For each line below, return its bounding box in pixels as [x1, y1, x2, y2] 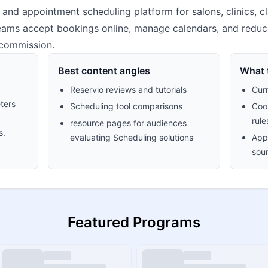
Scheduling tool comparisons [70, 101, 183, 111]
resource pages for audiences [70, 118, 187, 128]
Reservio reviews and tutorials [70, 84, 187, 95]
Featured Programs [68, 214, 200, 231]
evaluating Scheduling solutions [70, 132, 194, 142]
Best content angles [58, 65, 151, 77]
